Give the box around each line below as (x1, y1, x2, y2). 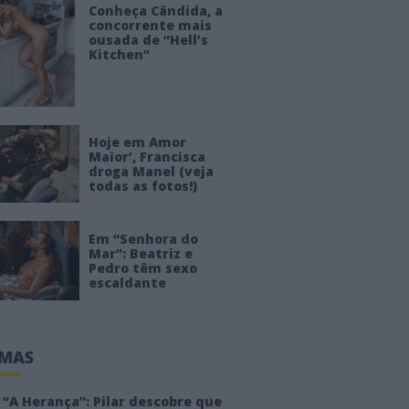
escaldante (88, 273, 166, 291)
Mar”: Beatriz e (88, 244, 193, 262)
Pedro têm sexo (88, 258, 197, 277)
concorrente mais (88, 16, 212, 34)
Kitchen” (88, 45, 150, 63)
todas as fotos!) (88, 176, 197, 194)
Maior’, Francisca (88, 147, 205, 165)
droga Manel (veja (88, 162, 214, 180)
